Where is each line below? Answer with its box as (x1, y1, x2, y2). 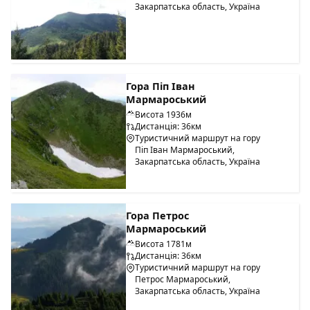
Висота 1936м (135, 108, 192, 120)
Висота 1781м (135, 238, 192, 250)
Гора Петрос (126, 209, 190, 223)
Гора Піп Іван (126, 79, 196, 93)
